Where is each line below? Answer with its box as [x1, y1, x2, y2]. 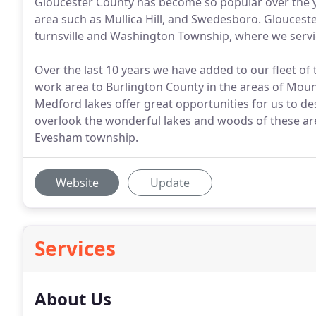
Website [55, 175, 99, 190]
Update [150, 175, 190, 190]
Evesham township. [35, 130, 138, 145]
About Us [35, 287, 111, 310]
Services [35, 235, 116, 262]
